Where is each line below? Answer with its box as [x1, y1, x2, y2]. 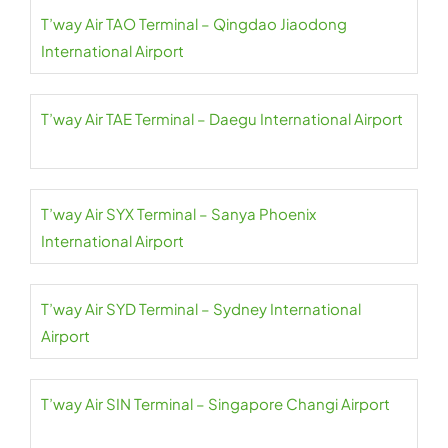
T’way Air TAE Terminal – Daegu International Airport [41, 109, 403, 128]
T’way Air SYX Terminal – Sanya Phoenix [41, 204, 316, 223]
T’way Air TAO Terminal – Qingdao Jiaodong [41, 14, 347, 33]
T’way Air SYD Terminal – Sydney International [41, 299, 361, 318]
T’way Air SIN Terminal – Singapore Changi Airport [41, 394, 390, 413]
